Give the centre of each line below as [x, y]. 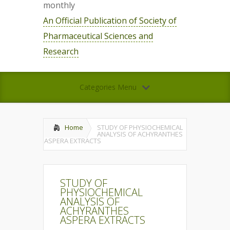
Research [61, 51]
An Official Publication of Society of [110, 21]
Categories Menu [108, 87]
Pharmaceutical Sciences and [98, 36]
